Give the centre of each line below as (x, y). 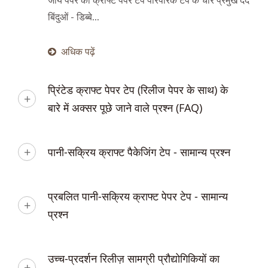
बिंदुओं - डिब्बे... (74, 17)
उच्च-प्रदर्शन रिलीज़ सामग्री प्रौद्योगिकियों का (134, 258)
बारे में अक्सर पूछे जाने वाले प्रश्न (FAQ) (125, 108)
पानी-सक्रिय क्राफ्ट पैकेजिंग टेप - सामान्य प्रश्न (139, 152)
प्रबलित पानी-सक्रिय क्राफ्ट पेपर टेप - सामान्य (138, 196)
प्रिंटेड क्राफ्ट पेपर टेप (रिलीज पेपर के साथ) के (138, 90)
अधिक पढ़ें (78, 52)
